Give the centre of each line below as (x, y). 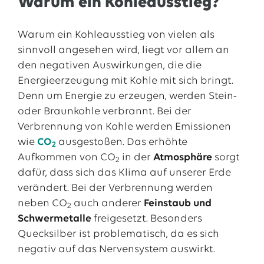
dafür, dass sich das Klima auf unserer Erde (124, 173)
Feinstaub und (177, 204)
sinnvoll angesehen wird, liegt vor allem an (123, 50)
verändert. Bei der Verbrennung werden (115, 188)
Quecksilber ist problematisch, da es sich (118, 234)
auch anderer (107, 204)
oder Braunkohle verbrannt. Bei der (104, 112)
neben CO (42, 204)
